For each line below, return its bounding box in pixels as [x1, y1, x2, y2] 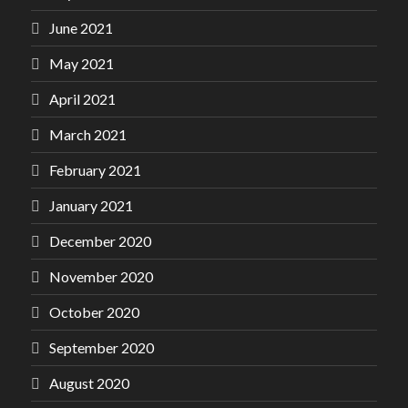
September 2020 [49, 339, 154, 356]
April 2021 [49, 90, 116, 107]
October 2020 [49, 303, 139, 321]
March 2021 [49, 126, 127, 143]
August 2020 [49, 374, 129, 392]
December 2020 [49, 232, 151, 250]
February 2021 [49, 161, 141, 178]
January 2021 [49, 197, 133, 214]
